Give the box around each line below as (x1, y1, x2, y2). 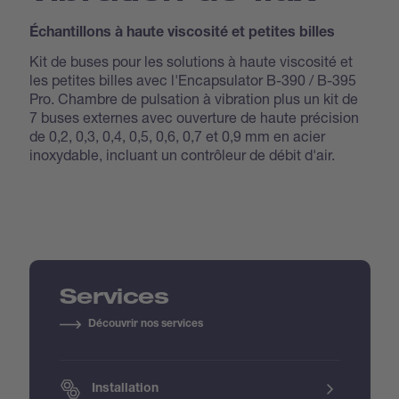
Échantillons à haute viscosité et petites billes (29, 26, 336, 41)
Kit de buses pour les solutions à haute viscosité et (29, 52, 354, 69)
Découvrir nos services (87, 318, 203, 330)
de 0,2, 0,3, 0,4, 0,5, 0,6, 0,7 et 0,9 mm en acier (29, 126, 326, 144)
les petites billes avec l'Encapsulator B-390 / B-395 (29, 70, 357, 88)
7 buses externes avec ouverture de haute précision (29, 108, 360, 126)
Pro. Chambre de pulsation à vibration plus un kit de (29, 89, 359, 107)
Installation (91, 382, 159, 395)
